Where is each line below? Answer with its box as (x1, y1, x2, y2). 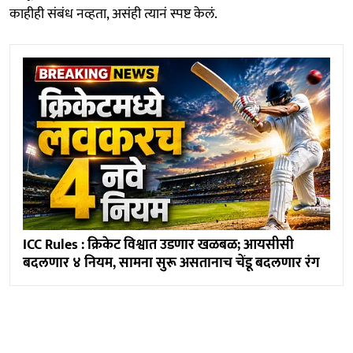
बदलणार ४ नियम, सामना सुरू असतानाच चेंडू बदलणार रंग (23, 251, 320, 275)
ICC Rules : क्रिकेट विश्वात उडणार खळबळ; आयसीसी (23, 232, 294, 257)
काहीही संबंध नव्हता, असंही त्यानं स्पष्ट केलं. (9, 2, 217, 26)
